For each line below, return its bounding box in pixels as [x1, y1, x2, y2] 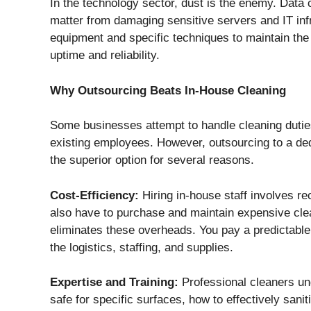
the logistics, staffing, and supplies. [50, 240, 233, 254]
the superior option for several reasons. [50, 153, 254, 167]
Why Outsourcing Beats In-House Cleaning [50, 83, 286, 97]
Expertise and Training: [50, 276, 178, 289]
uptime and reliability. [50, 49, 160, 62]
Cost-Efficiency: [50, 188, 139, 202]
